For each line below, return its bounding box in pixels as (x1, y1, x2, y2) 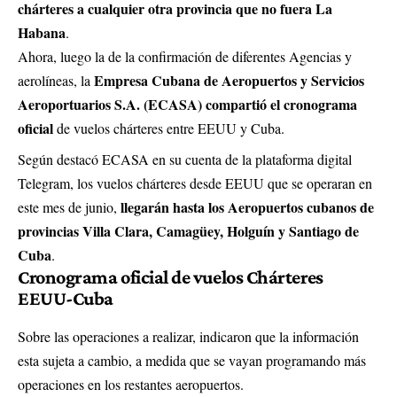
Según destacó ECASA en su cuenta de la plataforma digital (18, 150, 352, 169)
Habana (18, 22, 66, 43)
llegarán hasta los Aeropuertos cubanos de (121, 197, 374, 218)
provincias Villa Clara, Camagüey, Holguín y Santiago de (18, 221, 359, 242)
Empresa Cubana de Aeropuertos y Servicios (94, 70, 364, 91)
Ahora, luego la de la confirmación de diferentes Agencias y (18, 47, 352, 66)
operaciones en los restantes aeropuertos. (18, 375, 244, 394)
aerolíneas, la (18, 71, 94, 90)
